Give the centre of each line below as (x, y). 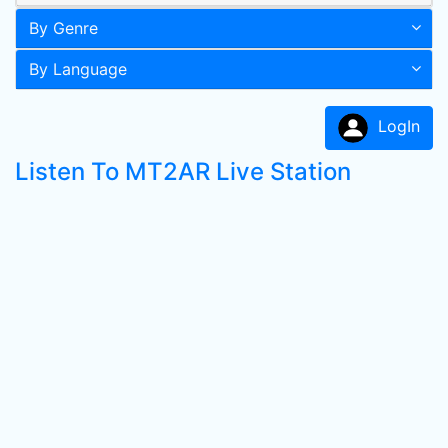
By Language (78, 69)
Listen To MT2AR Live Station (183, 171)
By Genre (63, 28)
